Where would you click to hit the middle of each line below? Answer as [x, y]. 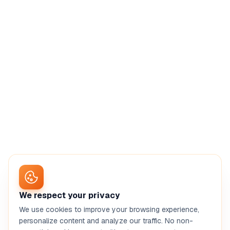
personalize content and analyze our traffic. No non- [106, 221]
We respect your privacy [69, 195]
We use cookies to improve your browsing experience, [109, 209]
